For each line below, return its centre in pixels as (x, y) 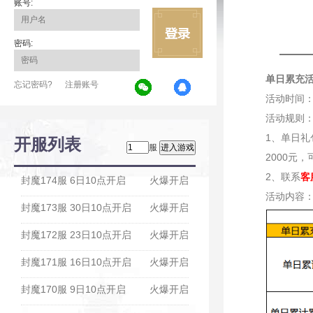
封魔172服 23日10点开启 (76, 235)
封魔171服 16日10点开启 (76, 262)
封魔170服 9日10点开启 (73, 289)
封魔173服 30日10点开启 (76, 208)
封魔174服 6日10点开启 (73, 180)
